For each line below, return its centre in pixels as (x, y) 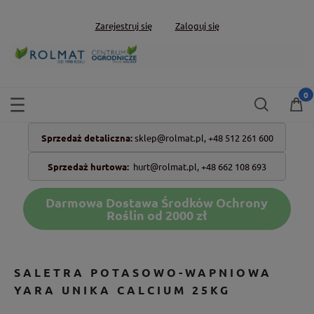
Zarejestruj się (123, 25)
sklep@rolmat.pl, (170, 137)
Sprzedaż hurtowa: (88, 166)
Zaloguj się (197, 25)
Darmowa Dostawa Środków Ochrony (157, 202)
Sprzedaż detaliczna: (87, 137)
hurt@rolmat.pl (165, 166)
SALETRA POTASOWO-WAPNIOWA (143, 272)
